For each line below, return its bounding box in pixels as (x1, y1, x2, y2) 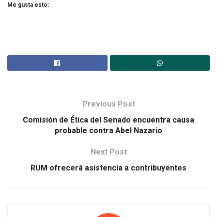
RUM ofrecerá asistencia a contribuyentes (31, 163, 186, 173)
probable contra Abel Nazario (55, 126, 162, 136)
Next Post (90, 147, 127, 157)
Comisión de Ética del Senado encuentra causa (23, 115, 194, 125)
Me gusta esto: (7, 1, 49, 9)
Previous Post (82, 99, 135, 109)
